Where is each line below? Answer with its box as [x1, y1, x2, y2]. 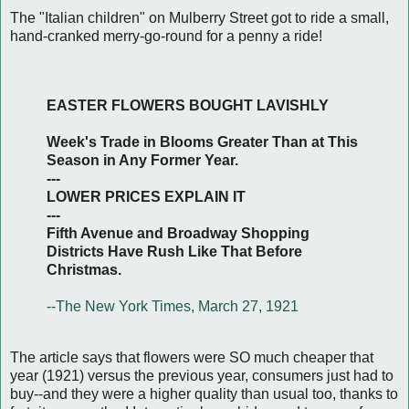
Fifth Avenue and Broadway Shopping [47, 225, 309, 241]
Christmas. [47, 261, 121, 278]
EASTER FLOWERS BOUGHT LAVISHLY [47, 97, 329, 113]
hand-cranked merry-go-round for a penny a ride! [10, 27, 322, 44]
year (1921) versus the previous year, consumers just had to [10, 367, 393, 383]
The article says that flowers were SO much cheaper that [10, 349, 373, 365]
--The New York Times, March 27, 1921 [47, 298, 299, 314]
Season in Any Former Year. [47, 152, 238, 168]
